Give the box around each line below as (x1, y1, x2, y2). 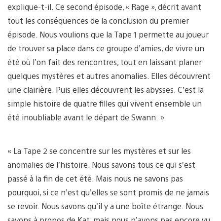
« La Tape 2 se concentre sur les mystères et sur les (7, 145, 191, 156)
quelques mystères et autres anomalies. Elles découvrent (7, 70, 211, 81)
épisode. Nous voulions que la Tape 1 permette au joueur (7, 29, 209, 39)
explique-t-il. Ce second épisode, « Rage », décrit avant (7, 1, 201, 12)
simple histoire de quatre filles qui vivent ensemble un (7, 98, 202, 109)
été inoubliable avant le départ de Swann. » (7, 111, 164, 122)
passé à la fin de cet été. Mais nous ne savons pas (7, 173, 183, 184)
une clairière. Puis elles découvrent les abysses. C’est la (7, 84, 204, 95)
